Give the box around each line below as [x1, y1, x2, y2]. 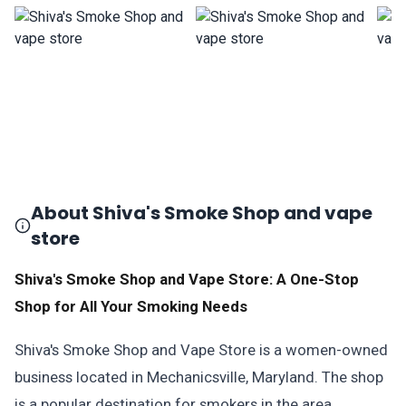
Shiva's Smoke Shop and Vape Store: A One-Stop [14, 270, 359, 288]
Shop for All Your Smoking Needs [14, 297, 247, 315]
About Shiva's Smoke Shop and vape [31, 200, 373, 226]
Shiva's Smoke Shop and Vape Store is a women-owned [14, 341, 388, 359]
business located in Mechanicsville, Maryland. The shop [14, 368, 383, 386]
